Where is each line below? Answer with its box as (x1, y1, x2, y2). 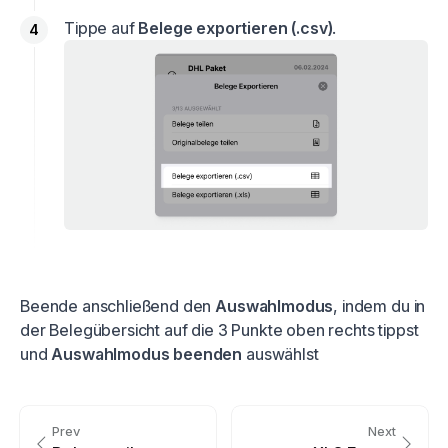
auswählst (242, 344, 319, 365)
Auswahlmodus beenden (51, 344, 243, 365)
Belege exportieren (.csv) (138, 18, 333, 39)
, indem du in (333, 296, 426, 317)
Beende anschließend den (20, 296, 216, 317)
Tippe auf (64, 18, 139, 39)
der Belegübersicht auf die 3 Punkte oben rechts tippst (20, 320, 419, 341)
